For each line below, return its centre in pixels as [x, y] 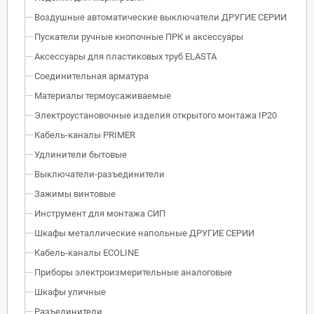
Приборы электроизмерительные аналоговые [133, 272]
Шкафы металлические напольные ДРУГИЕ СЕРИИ [144, 233]
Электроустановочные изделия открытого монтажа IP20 [156, 115]
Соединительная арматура [91, 76]
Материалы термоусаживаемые [103, 95]
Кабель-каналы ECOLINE [87, 252]
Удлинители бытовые [81, 154]
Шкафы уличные [70, 292]
